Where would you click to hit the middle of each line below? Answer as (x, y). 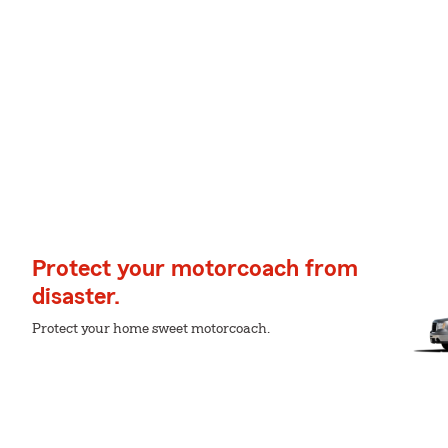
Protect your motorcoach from (195, 269)
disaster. (76, 297)
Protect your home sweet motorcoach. (151, 329)
